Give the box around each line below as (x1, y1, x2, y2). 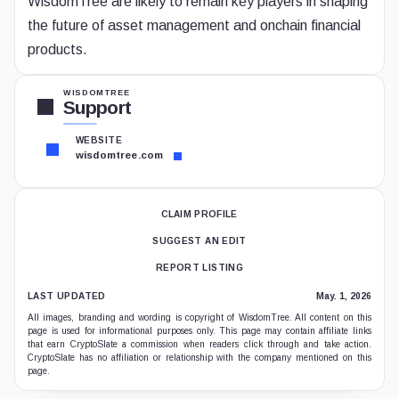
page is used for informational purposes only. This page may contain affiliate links (28, 326, 371, 336)
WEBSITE (76, 135, 123, 145)
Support (63, 97, 132, 118)
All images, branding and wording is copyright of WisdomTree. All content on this (28, 313, 371, 322)
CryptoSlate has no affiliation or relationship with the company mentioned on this (28, 353, 371, 362)
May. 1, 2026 (316, 291, 371, 301)
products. (28, 42, 87, 57)
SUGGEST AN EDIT (152, 236, 247, 246)
